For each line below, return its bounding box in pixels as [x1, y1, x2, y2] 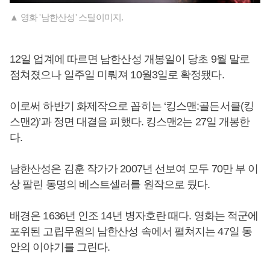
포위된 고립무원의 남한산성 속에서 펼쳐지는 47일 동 [10, 225, 252, 238]
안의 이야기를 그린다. [10, 241, 110, 254]
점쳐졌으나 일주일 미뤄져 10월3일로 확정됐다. [10, 69, 224, 81]
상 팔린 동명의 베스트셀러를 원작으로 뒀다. [10, 178, 210, 191]
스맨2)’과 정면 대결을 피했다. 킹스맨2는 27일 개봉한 [10, 116, 250, 128]
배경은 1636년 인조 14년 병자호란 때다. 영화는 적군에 [10, 210, 259, 222]
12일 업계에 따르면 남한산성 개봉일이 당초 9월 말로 [10, 53, 250, 66]
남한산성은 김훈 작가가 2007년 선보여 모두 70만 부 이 [10, 163, 259, 175]
